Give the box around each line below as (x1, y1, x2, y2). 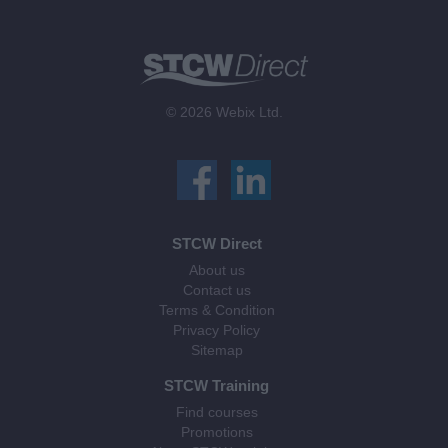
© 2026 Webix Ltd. (165, 105, 283, 121)
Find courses (175, 405, 258, 421)
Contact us (182, 283, 251, 299)
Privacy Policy (173, 323, 260, 339)
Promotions (180, 425, 253, 441)
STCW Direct (171, 235, 262, 253)
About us (188, 263, 245, 279)
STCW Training (164, 377, 269, 395)
